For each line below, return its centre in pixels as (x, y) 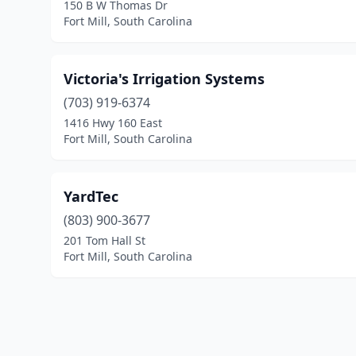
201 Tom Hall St (104, 240)
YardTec (91, 196)
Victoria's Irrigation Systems (164, 79)
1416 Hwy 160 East (113, 123)
